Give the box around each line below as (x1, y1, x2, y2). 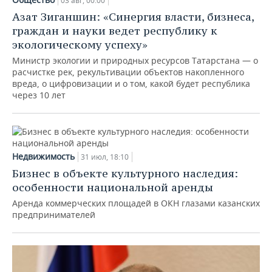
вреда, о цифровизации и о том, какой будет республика (12, 78, 250, 89)
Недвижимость (12, 151, 75, 162)
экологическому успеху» (12, 38, 148, 52)
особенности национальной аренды (12, 180, 213, 194)
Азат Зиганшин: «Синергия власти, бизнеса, (12, 10, 254, 24)
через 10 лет (12, 89, 66, 101)
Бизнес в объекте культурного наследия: (12, 166, 238, 180)
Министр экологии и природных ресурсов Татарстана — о (12, 55, 258, 66)
